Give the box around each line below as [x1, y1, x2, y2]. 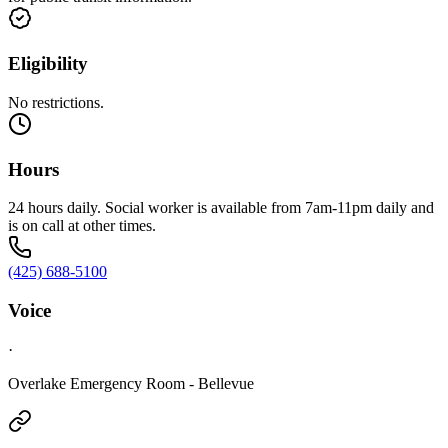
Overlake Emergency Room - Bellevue [8, 374, 254, 392]
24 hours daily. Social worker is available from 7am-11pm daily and [8, 199, 434, 217]
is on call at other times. [8, 217, 156, 235]
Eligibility [8, 53, 88, 75]
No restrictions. [8, 93, 104, 111]
